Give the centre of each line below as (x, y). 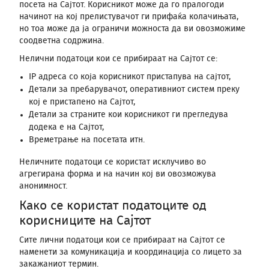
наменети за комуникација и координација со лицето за (131, 252)
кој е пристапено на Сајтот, (82, 102)
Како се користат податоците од (113, 206)
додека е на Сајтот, (66, 127)
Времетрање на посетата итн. (87, 140)
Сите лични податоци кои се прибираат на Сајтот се (122, 240)
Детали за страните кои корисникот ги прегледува (128, 115)
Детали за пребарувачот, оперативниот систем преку (134, 89)
